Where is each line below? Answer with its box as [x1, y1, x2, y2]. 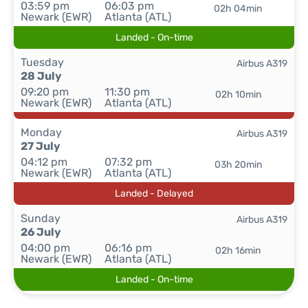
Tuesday [21, 56, 64, 69]
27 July [21, 140, 60, 153]
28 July [21, 69, 62, 82]
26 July [21, 225, 61, 239]
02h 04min [214, 3, 263, 14]
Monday [21, 126, 62, 139]
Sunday [21, 212, 60, 225]
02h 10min [214, 89, 261, 100]
